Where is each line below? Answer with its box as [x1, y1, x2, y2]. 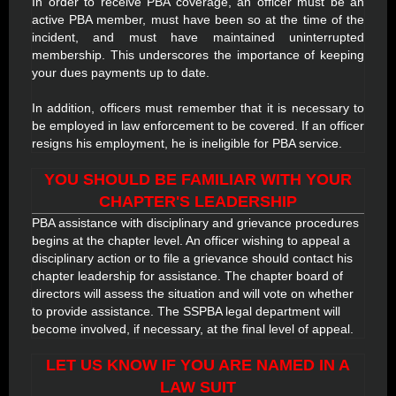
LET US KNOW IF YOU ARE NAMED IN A [46, 356, 350, 374]
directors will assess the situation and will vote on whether [32, 286, 354, 301]
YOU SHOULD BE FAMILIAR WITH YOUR [44, 171, 352, 188]
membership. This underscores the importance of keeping [32, 48, 364, 62]
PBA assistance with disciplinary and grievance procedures [32, 216, 359, 230]
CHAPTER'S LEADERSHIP [99, 193, 297, 210]
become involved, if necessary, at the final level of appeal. [32, 322, 354, 336]
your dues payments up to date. [32, 65, 209, 80]
